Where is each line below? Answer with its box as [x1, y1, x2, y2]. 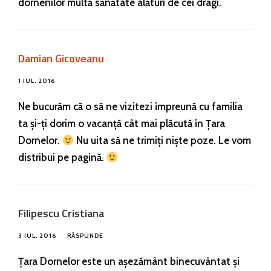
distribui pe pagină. [18, 151, 106, 163]
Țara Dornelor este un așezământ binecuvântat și [18, 255, 240, 267]
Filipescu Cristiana [18, 204, 104, 221]
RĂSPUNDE [67, 231, 103, 240]
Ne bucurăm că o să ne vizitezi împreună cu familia [18, 100, 243, 113]
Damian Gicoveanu [18, 50, 104, 67]
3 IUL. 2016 [18, 231, 56, 240]
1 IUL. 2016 [18, 76, 55, 85]
